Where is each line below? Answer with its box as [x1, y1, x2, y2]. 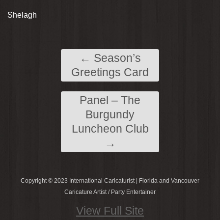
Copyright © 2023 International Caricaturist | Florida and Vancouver [21, 177, 199, 184]
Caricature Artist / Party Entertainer [64, 189, 156, 195]
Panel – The [80, 94, 140, 107]
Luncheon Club [71, 122, 149, 135]
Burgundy [85, 108, 135, 121]
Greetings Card [71, 66, 149, 79]
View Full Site [76, 204, 144, 217]
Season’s [90, 52, 141, 64]
